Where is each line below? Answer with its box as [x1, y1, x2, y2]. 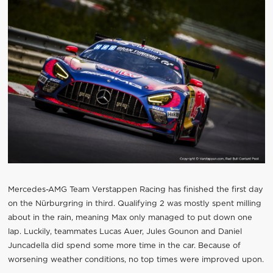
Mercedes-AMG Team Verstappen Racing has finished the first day [7, 186, 263, 194]
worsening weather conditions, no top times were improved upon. [7, 256, 264, 264]
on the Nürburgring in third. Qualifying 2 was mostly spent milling [7, 200, 261, 208]
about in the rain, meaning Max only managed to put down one [7, 214, 252, 222]
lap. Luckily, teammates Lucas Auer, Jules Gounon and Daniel [7, 228, 242, 236]
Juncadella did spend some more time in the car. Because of [7, 242, 241, 250]
